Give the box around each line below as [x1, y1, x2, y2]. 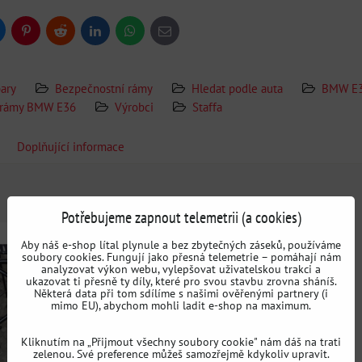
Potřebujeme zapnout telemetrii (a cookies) [61, 206, 301, 228]
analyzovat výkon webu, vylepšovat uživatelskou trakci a [41, 261, 321, 276]
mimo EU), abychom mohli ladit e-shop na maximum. [51, 297, 311, 313]
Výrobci [115, 99, 154, 115]
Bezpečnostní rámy [55, 80, 153, 96]
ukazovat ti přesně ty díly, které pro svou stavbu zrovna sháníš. [25, 273, 337, 288]
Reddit [59, 27, 88, 41]
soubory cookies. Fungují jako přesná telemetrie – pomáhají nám [21, 249, 341, 264]
